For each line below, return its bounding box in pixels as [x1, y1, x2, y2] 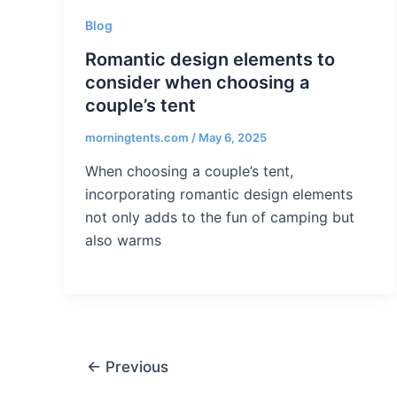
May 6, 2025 [198, 130, 267, 145]
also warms [85, 230, 161, 249]
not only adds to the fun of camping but [85, 207, 354, 226]
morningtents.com [85, 130, 191, 145]
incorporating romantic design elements [85, 184, 353, 203]
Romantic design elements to [85, 49, 335, 71]
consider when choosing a [85, 72, 309, 94]
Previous [100, 357, 168, 377]
